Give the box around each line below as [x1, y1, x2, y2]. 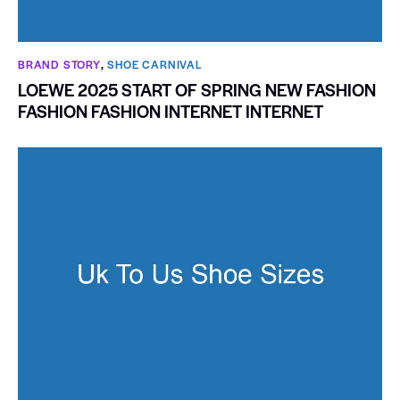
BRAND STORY [18, 56, 101, 73]
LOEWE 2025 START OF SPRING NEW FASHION [18, 77, 376, 102]
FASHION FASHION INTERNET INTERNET [18, 98, 323, 123]
